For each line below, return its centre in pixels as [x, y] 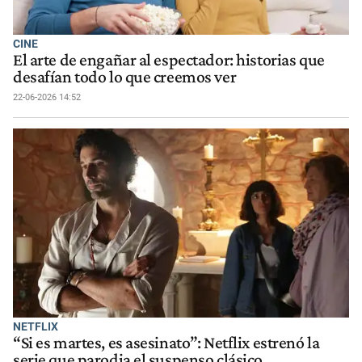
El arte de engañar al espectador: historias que [169, 60]
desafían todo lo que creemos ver [125, 77]
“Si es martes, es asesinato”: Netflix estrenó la [166, 343]
